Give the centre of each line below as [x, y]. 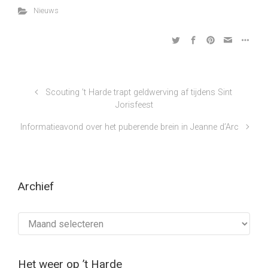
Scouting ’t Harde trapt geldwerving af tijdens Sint [139, 92]
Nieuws [46, 10]
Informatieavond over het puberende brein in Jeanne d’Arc [129, 127]
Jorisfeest [134, 105]
